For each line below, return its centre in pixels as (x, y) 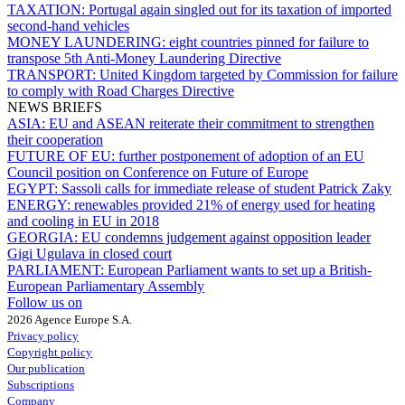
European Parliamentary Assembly (106, 286)
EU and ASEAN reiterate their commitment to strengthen (212, 123)
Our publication (46, 368)
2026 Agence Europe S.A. (70, 319)
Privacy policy (43, 335)
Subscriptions (41, 384)
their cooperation (55, 139)
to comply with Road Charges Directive (121, 90)
